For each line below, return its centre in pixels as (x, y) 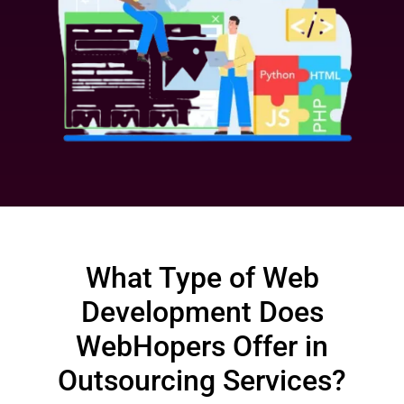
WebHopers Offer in (202, 347)
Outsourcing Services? (202, 381)
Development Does (202, 312)
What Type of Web (202, 278)
